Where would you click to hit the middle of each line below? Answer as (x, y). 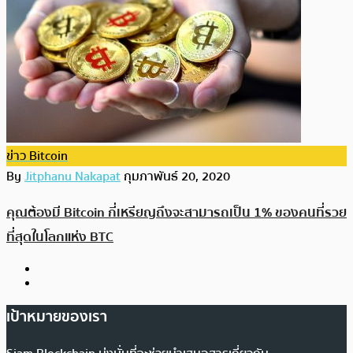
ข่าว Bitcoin (37, 156)
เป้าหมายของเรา (57, 316)
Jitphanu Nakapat (72, 176)
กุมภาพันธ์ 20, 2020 (177, 176)
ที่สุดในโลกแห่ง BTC (60, 237)
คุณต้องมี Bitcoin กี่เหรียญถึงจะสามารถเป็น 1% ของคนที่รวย (176, 213)
